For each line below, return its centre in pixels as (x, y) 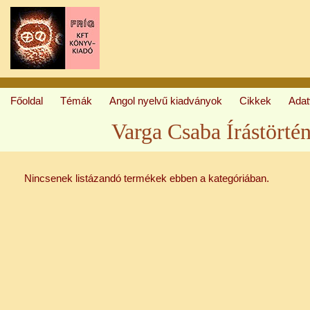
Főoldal (27, 101)
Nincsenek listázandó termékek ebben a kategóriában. (147, 178)
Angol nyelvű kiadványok (166, 101)
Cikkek (255, 101)
